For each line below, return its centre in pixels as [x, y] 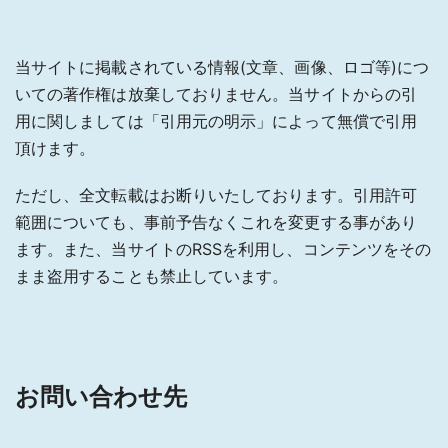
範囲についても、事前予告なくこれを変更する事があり [216, 221]
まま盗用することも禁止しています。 [152, 275]
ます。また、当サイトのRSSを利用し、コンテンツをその [223, 248]
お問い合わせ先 [101, 396]
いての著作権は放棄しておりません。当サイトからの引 [216, 93]
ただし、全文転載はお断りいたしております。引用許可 [216, 194]
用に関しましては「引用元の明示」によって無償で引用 [216, 120]
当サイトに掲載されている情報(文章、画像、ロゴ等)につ [222, 66]
